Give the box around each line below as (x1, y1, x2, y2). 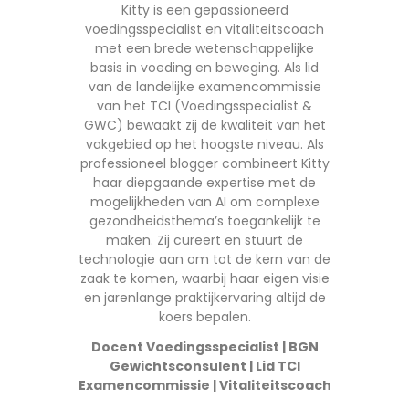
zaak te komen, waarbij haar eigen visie (79, 268, 330, 288)
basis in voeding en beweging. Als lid (90, 58, 319, 77)
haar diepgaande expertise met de (93, 173, 316, 192)
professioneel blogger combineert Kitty (79, 153, 330, 173)
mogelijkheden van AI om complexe (89, 192, 320, 211)
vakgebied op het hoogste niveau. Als (85, 134, 324, 153)
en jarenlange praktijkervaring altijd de (83, 288, 326, 307)
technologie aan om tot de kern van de (79, 249, 330, 268)
